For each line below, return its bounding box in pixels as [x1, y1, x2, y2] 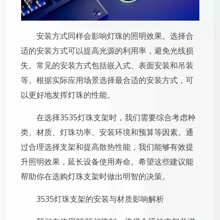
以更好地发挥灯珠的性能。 [21, 89, 115, 100]
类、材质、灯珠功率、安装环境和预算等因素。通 [21, 127, 193, 137]
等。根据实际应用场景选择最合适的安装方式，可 [21, 75, 193, 85]
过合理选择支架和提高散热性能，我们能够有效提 [21, 141, 193, 152]
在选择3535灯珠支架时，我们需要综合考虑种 [36, 112, 195, 123]
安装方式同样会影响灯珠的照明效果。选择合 [36, 30, 193, 41]
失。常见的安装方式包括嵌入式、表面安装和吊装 [21, 60, 193, 71]
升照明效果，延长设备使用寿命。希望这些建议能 [21, 156, 193, 167]
